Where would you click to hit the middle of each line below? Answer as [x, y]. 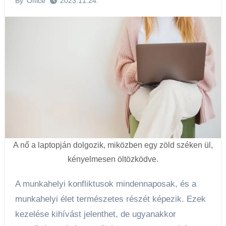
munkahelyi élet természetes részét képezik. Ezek [110, 199]
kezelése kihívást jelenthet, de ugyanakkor [95, 214]
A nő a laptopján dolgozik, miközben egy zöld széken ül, [113, 145]
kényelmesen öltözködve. [113, 159]
